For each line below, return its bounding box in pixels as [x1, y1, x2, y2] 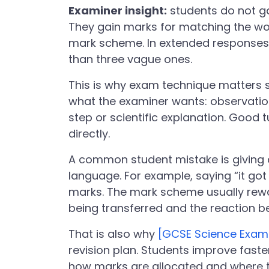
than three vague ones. [68, 52, 192, 67]
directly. [68, 126, 110, 141]
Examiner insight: [68, 3, 167, 18]
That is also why [68, 226, 158, 241]
